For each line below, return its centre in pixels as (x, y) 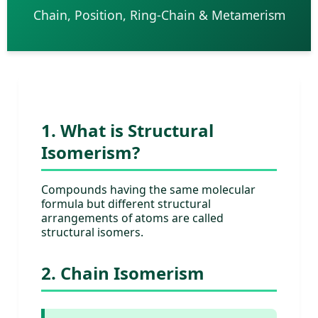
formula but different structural (126, 204)
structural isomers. (92, 232)
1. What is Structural (127, 131)
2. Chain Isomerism (123, 273)
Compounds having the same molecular (148, 190)
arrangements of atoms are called (132, 218)
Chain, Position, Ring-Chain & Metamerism (159, 15)
